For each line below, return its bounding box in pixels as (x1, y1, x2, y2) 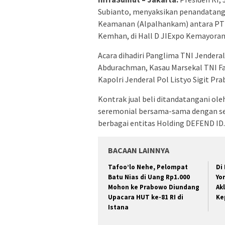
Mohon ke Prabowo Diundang (108, 183, 199, 192)
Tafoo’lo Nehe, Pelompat (108, 163, 188, 172)
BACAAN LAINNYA (108, 145, 169, 156)
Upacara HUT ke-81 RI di (108, 193, 183, 202)
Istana (108, 203, 129, 212)
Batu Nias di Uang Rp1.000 (108, 173, 190, 182)
